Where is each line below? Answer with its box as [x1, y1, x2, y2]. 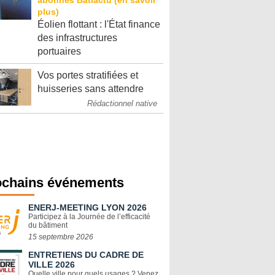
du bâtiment [28, 221, 68, 230]
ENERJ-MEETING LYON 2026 [28, 203, 147, 212]
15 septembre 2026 [28, 233, 93, 241]
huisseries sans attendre [37, 83, 144, 94]
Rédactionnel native [87, 99, 157, 108]
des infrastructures [37, 33, 117, 43]
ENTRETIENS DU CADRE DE [28, 250, 144, 260]
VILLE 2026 [28, 260, 75, 269]
